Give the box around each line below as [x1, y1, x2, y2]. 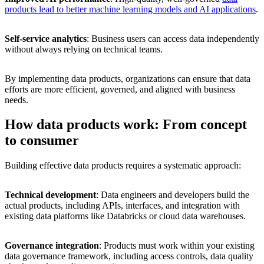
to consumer [5, 133, 79, 148]
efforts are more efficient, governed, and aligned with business [5, 84, 235, 94]
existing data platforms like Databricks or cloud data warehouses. [5, 211, 246, 222]
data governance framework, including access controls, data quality [5, 251, 253, 262]
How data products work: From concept [5, 117, 247, 133]
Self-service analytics [5, 33, 87, 44]
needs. [5, 94, 28, 105]
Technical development [5, 190, 96, 200]
